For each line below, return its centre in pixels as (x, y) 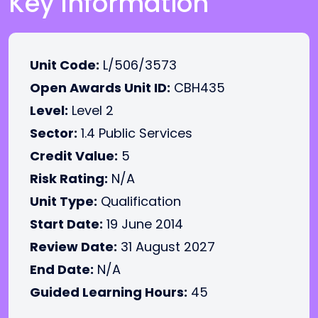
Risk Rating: (69, 179)
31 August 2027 (166, 247)
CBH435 (198, 88)
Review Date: (73, 247)
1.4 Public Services (135, 133)
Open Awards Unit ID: (100, 88)
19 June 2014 (143, 224)
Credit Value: (74, 156)
